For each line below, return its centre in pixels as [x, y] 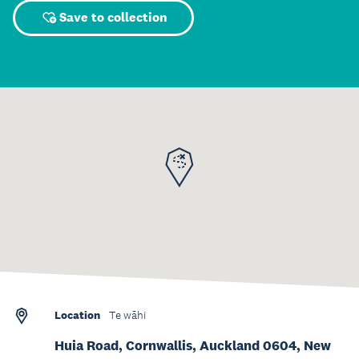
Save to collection [113, 17]
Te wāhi [127, 315]
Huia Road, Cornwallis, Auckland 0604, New [193, 346]
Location [77, 315]
